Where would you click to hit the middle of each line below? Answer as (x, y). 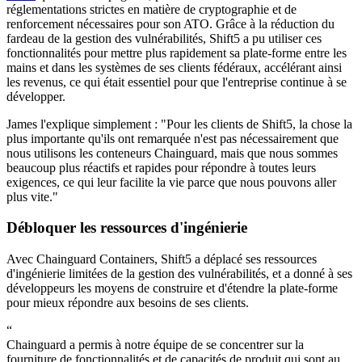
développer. (36, 96)
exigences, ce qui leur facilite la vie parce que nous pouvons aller (171, 182)
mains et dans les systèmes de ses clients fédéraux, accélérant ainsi (174, 67)
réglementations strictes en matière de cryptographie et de (152, 9)
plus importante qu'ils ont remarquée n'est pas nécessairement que (173, 138)
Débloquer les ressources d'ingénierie (127, 228)
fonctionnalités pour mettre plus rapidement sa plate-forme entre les (177, 53)
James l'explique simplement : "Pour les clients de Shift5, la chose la (179, 124)
